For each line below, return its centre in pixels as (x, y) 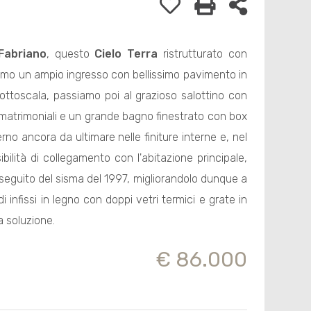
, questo (70, 54)
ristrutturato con (202, 54)
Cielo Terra (126, 54)
